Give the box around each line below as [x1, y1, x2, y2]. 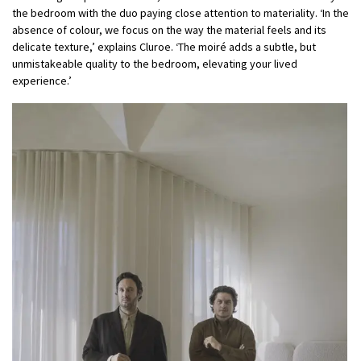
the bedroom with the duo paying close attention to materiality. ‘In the [12, 5, 349, 20]
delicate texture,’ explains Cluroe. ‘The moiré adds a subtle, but [12, 39, 316, 54]
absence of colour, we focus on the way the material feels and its [12, 22, 326, 37]
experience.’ [12, 73, 72, 88]
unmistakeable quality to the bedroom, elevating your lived [12, 56, 297, 71]
